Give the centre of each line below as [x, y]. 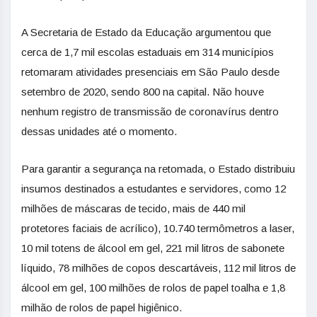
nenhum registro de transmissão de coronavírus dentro [150, 111]
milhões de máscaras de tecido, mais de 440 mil [133, 208]
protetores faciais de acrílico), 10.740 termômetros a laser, [158, 228]
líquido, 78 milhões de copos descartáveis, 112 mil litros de [158, 268]
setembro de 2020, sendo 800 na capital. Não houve [143, 92]
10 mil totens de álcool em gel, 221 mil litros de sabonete [153, 248]
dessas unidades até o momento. [99, 131]
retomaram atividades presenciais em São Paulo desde [150, 72]
